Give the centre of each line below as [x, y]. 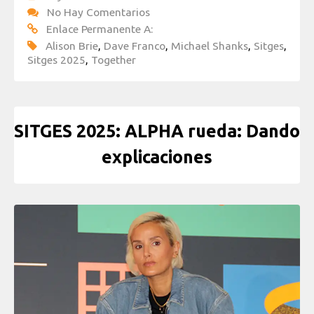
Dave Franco [135, 46]
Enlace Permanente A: [100, 29]
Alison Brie [72, 46]
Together [114, 60]
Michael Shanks [210, 46]
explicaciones [157, 157]
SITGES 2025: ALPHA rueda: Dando [157, 131]
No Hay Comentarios [98, 12]
